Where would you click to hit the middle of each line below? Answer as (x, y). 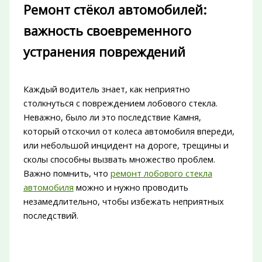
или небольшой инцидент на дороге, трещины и (126, 145)
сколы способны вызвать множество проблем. (119, 159)
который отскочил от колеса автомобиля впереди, (129, 131)
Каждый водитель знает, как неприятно (106, 89)
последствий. (51, 215)
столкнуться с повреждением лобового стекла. (120, 103)
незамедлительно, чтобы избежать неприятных (123, 201)
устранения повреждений (104, 51)
